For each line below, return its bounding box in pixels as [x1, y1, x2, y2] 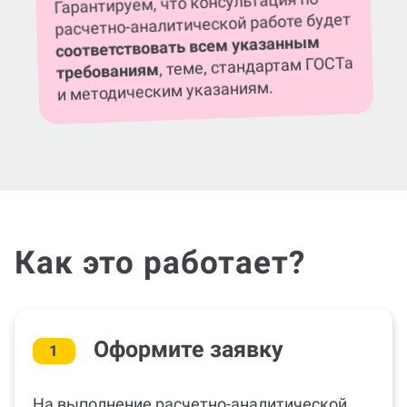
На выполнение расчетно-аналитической [33, 372, 347, 392]
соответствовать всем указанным [55, 10, 321, 39]
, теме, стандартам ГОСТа [158, 31, 354, 57]
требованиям [55, 37, 160, 61]
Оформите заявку [93, 314, 283, 341]
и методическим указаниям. [56, 55, 274, 83]
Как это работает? [15, 223, 305, 260]
